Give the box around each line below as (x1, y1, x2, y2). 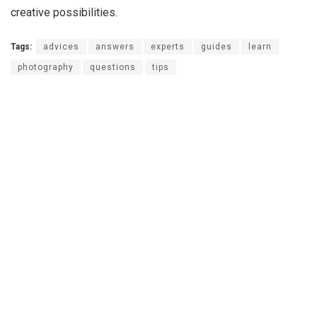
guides (201, 42, 232, 52)
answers (96, 42, 134, 52)
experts (151, 42, 185, 52)
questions (90, 62, 136, 73)
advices (43, 42, 79, 52)
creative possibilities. (11, 5, 117, 19)
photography (18, 62, 74, 73)
